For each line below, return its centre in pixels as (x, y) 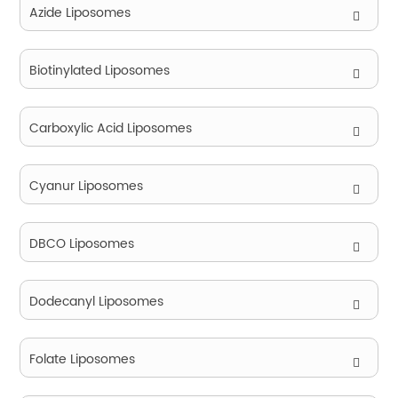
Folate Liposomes (83, 359)
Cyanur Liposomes (87, 186)
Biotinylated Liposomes (100, 71)
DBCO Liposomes (82, 244)
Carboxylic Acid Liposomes (111, 128)
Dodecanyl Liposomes (97, 302)
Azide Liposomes (80, 13)
